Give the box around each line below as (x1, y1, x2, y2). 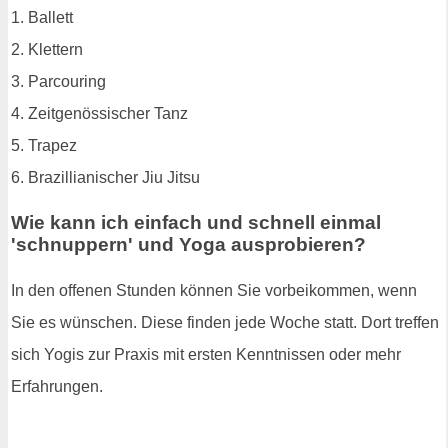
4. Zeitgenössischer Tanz (11, 104, 188, 122)
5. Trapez (11, 136, 77, 154)
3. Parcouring (11, 72, 106, 90)
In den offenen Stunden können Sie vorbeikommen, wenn (11, 282, 417, 300)
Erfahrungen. (11, 378, 103, 396)
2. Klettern (11, 40, 83, 58)
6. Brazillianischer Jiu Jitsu (11, 168, 200, 186)
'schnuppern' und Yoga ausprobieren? (11, 234, 366, 256)
